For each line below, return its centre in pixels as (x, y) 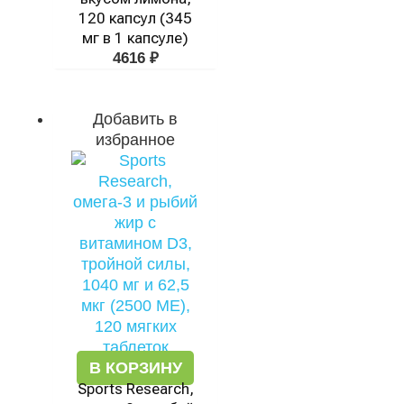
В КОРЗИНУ (135, 368)
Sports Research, (135, 389)
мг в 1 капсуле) (135, 38)
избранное (135, 140)
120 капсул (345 (135, 18)
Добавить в (135, 119)
